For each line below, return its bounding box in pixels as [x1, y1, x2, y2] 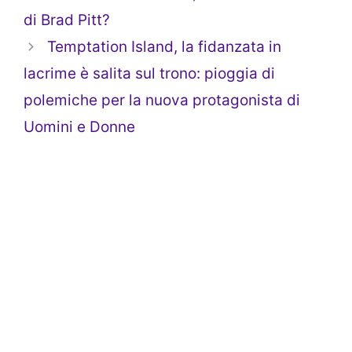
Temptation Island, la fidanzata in [47, 38, 282, 57]
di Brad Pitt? [24, 11, 110, 30]
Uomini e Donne [24, 118, 135, 137]
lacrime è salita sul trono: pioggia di [24, 64, 275, 83]
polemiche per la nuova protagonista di [24, 91, 300, 110]
